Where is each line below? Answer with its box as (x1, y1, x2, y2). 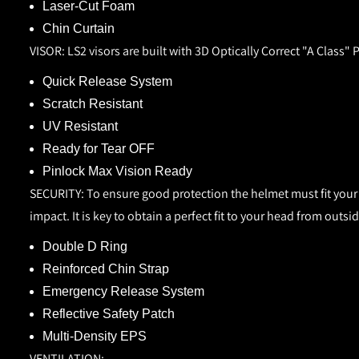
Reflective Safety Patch (42, 306, 175, 321)
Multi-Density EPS (42, 329, 147, 343)
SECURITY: (30, 184, 84, 202)
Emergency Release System (42, 284, 204, 298)
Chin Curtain (42, 21, 115, 35)
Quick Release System (42, 74, 172, 88)
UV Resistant (42, 119, 118, 133)
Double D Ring (42, 239, 127, 253)
